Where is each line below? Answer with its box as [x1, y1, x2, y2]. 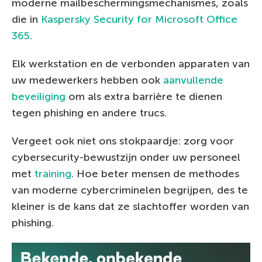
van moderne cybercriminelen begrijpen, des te [12, 184, 248, 197]
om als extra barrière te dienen [65, 90, 222, 104]
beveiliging [12, 90, 65, 104]
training [35, 167, 71, 181]
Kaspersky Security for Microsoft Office [41, 13, 237, 26]
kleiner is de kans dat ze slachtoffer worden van [12, 200, 249, 213]
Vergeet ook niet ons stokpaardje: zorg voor [12, 135, 234, 148]
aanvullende [163, 74, 223, 87]
